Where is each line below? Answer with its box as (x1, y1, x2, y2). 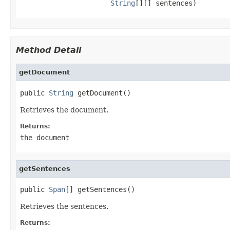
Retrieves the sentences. (20, 202, 108, 210)
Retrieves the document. (20, 105, 108, 114)
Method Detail (16, 45, 81, 55)
